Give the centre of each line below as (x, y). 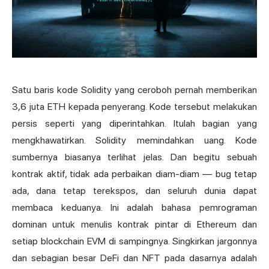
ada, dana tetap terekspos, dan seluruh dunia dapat (134, 190)
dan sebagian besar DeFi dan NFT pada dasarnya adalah (134, 258)
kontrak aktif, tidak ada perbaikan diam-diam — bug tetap (134, 174)
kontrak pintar (148, 224)
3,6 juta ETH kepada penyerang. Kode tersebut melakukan (134, 106)
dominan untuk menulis (65, 224)
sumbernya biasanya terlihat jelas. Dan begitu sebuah (134, 157)
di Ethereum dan (218, 224)
